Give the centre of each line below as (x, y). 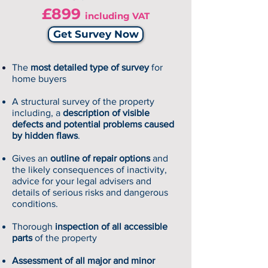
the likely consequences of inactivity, (89, 170)
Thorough (33, 226)
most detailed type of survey (91, 67)
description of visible (106, 113)
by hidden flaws (45, 135)
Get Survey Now (96, 34)
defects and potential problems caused (93, 124)
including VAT (117, 16)
